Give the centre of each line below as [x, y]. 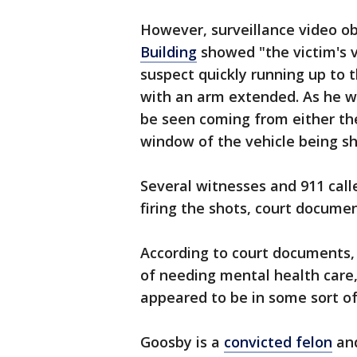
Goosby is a [182, 342]
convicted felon [278, 342]
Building [169, 52]
